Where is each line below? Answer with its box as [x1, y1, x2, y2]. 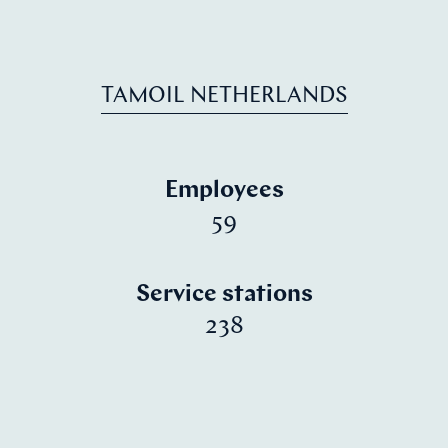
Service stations [135, 283, 313, 308]
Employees [164, 179, 284, 204]
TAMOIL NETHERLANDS [100, 84, 348, 108]
